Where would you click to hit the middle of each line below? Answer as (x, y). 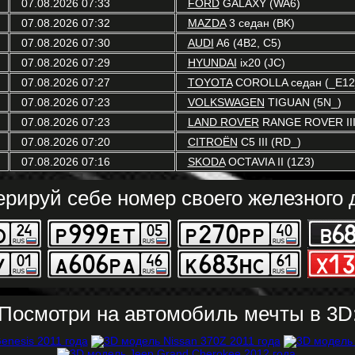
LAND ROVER (223, 122)
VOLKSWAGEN (226, 102)
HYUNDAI (212, 63)
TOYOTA (210, 82)
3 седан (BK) (260, 23)
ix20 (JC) (261, 63)
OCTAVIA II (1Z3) (269, 162)
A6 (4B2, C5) (247, 43)
